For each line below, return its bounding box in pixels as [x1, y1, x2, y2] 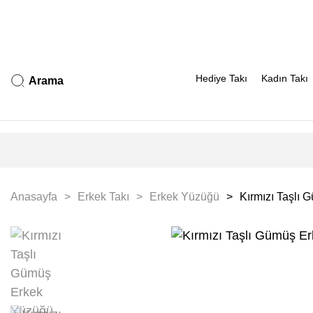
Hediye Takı [196, 72, 247, 84]
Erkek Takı [78, 191, 129, 203]
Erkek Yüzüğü [150, 191, 219, 203]
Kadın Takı [261, 72, 308, 84]
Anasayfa [10, 191, 57, 203]
